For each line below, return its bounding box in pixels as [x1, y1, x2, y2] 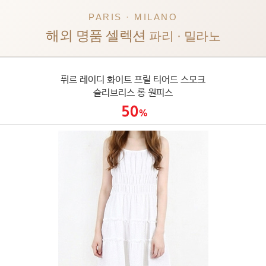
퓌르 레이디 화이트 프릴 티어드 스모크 [61, 74, 205, 85]
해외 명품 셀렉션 [46, 28, 146, 43]
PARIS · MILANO [88, 12, 178, 22]
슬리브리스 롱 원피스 [93, 87, 173, 99]
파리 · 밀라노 [145, 29, 220, 43]
